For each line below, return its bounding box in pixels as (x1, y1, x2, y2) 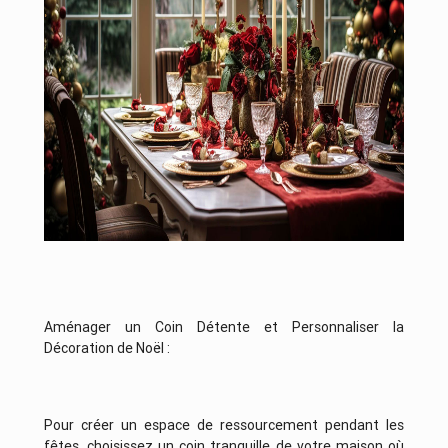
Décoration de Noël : (43, 339, 170, 358)
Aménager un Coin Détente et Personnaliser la (43, 318, 405, 337)
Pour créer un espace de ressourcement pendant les (43, 416, 405, 435)
